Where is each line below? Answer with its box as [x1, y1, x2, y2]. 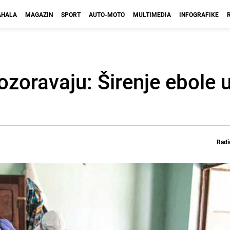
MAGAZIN [25, 10, 53, 18]
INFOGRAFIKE [179, 10, 219, 18]
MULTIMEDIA [133, 10, 171, 18]
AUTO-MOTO [89, 10, 125, 18]
